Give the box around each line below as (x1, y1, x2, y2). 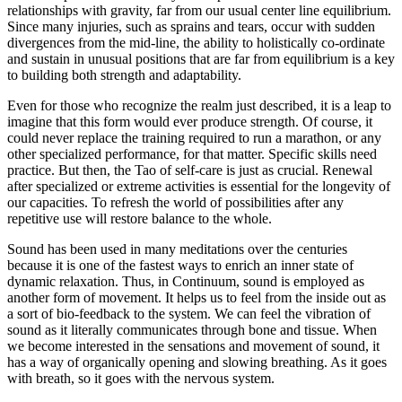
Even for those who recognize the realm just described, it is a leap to (7, 98, 391, 114)
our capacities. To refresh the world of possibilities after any (7, 195, 344, 211)
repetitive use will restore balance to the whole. (7, 211, 272, 227)
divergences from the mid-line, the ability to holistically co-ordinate (7, 35, 385, 51)
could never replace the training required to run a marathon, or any (7, 130, 381, 146)
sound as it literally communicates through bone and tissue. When (7, 322, 377, 338)
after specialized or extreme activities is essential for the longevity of (7, 179, 390, 195)
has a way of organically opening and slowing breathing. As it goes (7, 354, 387, 371)
